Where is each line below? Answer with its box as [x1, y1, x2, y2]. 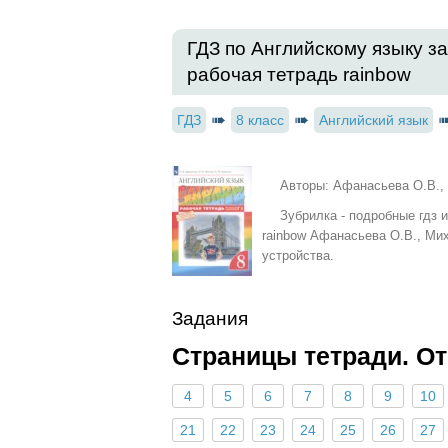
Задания [172, 308, 248, 329]
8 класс [236, 112, 284, 128]
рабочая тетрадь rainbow [187, 64, 411, 85]
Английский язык [319, 112, 428, 128]
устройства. [262, 248, 334, 263]
